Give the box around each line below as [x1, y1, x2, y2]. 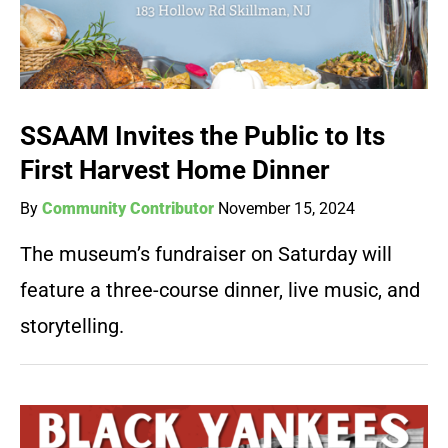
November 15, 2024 [218, 199, 355, 219]
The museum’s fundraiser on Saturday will [20, 242, 392, 267]
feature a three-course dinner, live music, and [20, 278, 420, 303]
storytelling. [20, 314, 124, 339]
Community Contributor [42, 199, 214, 219]
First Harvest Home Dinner [20, 155, 330, 186]
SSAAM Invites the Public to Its [20, 121, 385, 152]
